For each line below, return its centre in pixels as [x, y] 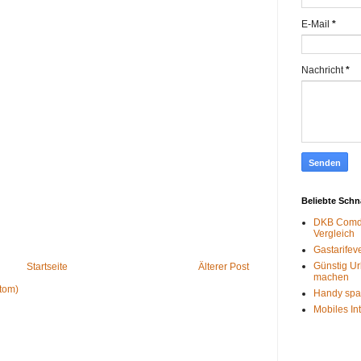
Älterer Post [224, 267]
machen [331, 278]
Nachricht [324, 71]
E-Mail [317, 25]
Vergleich [334, 234]
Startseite [47, 267]
